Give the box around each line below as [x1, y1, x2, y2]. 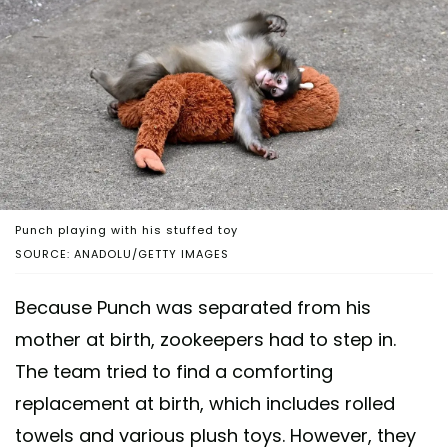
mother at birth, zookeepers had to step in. [15, 326, 396, 352]
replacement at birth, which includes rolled [15, 390, 395, 416]
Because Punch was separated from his [15, 294, 371, 320]
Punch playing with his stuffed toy [15, 221, 238, 238]
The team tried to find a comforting [15, 358, 333, 384]
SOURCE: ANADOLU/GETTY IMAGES [15, 245, 229, 262]
